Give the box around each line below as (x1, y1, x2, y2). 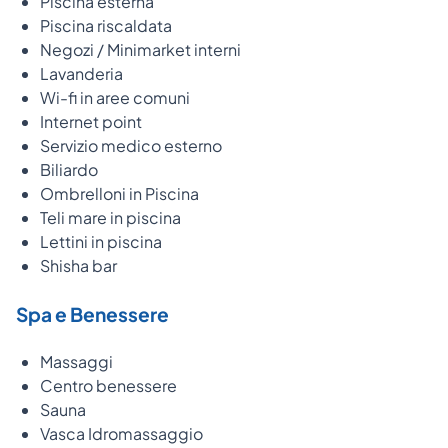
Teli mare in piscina (40, 206, 181, 228)
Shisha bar (40, 254, 117, 276)
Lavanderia (40, 62, 123, 84)
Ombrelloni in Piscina (40, 182, 199, 204)
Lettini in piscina (40, 230, 162, 252)
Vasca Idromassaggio (40, 422, 203, 444)
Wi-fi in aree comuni (40, 86, 190, 108)
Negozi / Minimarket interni (40, 38, 241, 60)
